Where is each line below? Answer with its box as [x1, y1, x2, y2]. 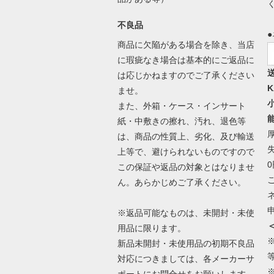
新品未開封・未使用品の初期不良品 [117, 238, 254, 248]
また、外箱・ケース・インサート [117, 100, 246, 111]
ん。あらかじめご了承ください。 [117, 177, 246, 187]
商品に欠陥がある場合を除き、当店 [117, 39, 254, 50]
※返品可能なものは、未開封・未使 [117, 207, 254, 218]
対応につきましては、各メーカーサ [117, 253, 254, 264]
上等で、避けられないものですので [117, 146, 254, 157]
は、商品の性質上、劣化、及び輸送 [117, 131, 254, 141]
